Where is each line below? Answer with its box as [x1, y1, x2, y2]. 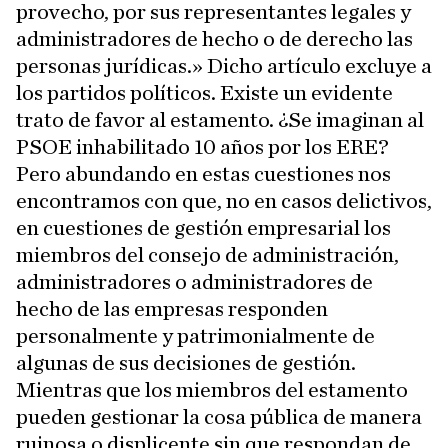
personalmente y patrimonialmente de [16, 325, 375, 347]
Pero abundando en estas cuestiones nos [16, 163, 391, 185]
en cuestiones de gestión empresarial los [16, 217, 391, 239]
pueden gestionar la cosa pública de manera [16, 406, 422, 428]
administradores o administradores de [16, 271, 373, 293]
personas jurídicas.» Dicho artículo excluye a [16, 55, 432, 77]
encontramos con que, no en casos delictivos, [16, 190, 432, 212]
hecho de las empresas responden [16, 298, 328, 320]
